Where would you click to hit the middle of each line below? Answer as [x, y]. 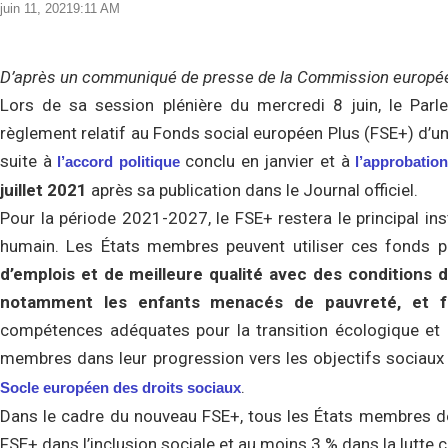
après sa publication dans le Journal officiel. [254, 190]
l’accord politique [118, 161]
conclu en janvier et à [267, 161]
